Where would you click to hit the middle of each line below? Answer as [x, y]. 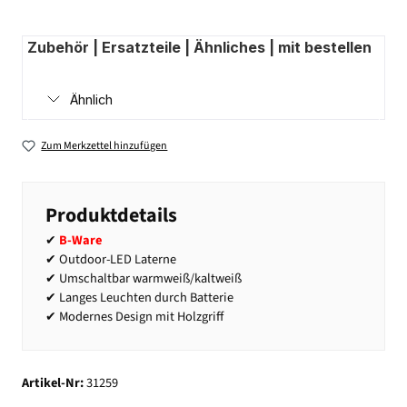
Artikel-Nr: [54, 383]
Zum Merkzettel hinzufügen [104, 145]
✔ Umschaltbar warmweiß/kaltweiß [144, 278]
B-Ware [80, 240]
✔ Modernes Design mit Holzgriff [134, 316]
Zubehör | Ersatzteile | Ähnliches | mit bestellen [199, 47]
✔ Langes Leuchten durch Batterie [139, 297]
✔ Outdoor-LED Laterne [111, 259]
